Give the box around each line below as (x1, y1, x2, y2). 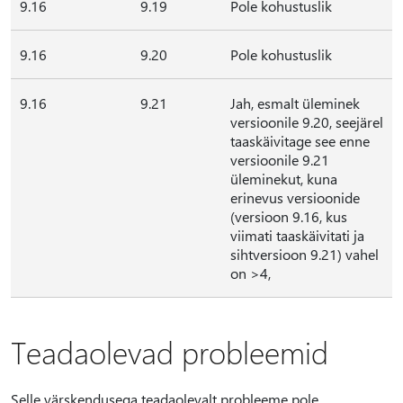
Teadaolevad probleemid (11, 332, 328, 372)
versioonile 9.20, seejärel (230, 112, 383, 131)
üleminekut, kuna (230, 169, 337, 188)
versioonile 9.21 (230, 150, 329, 169)
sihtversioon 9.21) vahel (230, 245, 379, 264)
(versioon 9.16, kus (230, 207, 347, 226)
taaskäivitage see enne (230, 131, 370, 150)
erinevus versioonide (230, 188, 360, 207)
